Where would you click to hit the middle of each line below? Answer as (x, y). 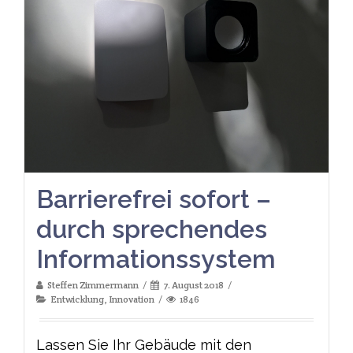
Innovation (132, 299)
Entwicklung (77, 299)
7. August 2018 (193, 285)
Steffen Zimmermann (93, 285)
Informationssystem (156, 259)
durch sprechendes (152, 229)
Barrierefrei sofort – (154, 199)
